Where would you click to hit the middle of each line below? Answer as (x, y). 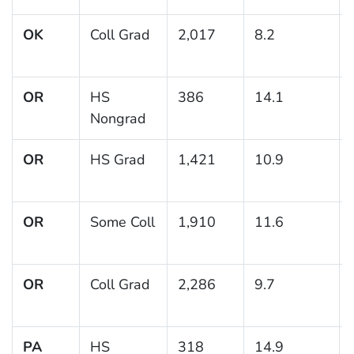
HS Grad (117, 159)
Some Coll (122, 222)
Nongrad (118, 118)
